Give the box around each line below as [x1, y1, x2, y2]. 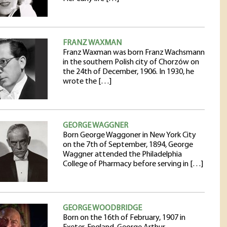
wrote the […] [63, 78, 111, 86]
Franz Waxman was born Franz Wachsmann [63, 49, 205, 57]
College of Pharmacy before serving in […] [63, 160, 203, 168]
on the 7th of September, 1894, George [63, 141, 193, 149]
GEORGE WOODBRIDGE [63, 204, 142, 212]
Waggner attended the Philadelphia [63, 150, 182, 159]
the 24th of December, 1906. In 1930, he [63, 68, 194, 76]
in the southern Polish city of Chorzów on [63, 58, 199, 66]
